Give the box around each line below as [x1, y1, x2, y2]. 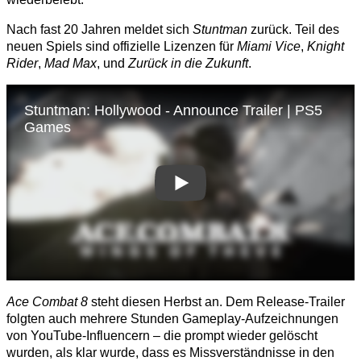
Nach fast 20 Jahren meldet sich [6, 23, 193, 37]
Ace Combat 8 [6, 295, 88, 309]
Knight [307, 39, 344, 54]
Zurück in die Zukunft [128, 56, 248, 71]
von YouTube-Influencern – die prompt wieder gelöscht [6, 329, 317, 343]
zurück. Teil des [247, 23, 339, 37]
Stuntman [193, 23, 247, 37]
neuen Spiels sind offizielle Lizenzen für [6, 39, 237, 54]
